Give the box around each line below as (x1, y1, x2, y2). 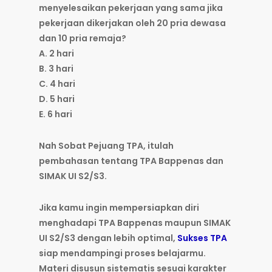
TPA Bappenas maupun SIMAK (98, 217, 231, 229)
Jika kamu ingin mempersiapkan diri (39, 202, 199, 214)
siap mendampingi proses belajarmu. (39, 247, 206, 260)
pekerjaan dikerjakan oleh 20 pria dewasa (39, 17, 226, 30)
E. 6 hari (39, 108, 72, 121)
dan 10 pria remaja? (39, 32, 126, 45)
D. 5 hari (39, 93, 75, 106)
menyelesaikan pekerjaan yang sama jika (39, 2, 223, 15)
